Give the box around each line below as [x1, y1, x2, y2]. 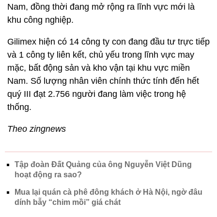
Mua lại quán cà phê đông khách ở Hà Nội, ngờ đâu [15, 188, 202, 196]
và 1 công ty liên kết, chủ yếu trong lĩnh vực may [7, 50, 194, 60]
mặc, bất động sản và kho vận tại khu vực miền [7, 63, 190, 73]
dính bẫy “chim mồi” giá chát [15, 198, 121, 206]
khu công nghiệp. [7, 15, 74, 25]
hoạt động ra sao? [15, 170, 82, 179]
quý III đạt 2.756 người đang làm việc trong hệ [7, 89, 186, 99]
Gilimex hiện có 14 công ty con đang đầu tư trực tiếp [7, 37, 210, 46]
